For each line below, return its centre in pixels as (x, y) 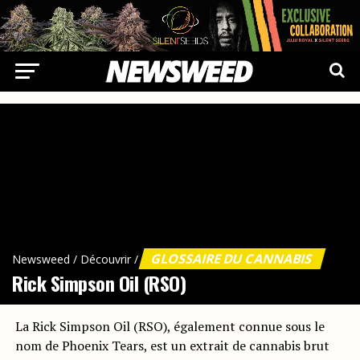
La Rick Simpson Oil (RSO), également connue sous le (170, 326)
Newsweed (41, 259)
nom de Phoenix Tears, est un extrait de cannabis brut (172, 346)
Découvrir (106, 259)
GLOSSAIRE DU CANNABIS (232, 259)
